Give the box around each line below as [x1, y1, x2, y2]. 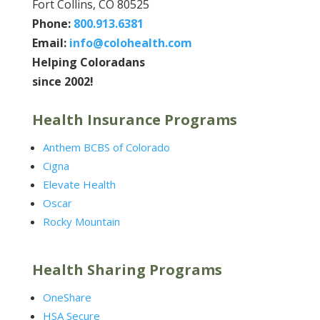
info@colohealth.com [69, 34, 192, 51]
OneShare [42, 289, 91, 304]
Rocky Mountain [42, 214, 120, 229]
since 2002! [31, 73, 94, 89]
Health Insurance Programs [31, 109, 237, 129]
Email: [31, 34, 69, 51]
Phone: [31, 15, 74, 31]
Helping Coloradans [31, 54, 145, 70]
